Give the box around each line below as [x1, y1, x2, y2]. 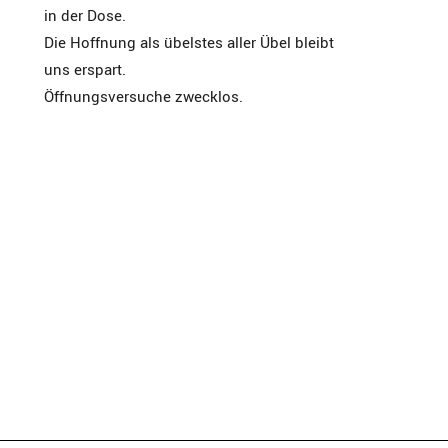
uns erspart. [44, 59, 126, 79]
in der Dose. [44, 5, 126, 25]
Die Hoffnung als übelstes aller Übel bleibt [44, 32, 334, 52]
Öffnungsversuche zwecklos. [44, 86, 243, 106]
